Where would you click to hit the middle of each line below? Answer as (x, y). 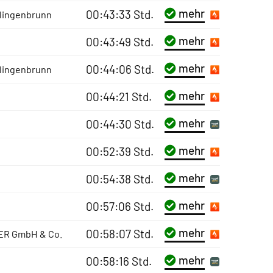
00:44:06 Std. (120, 69)
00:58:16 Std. (119, 261)
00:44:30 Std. (120, 124)
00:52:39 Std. (119, 151)
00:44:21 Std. (119, 97)
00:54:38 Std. (119, 179)
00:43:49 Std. (119, 42)
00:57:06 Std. (119, 206)
